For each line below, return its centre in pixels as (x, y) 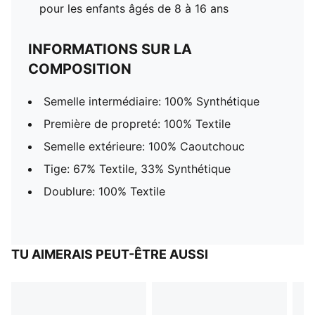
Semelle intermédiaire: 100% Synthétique (152, 101)
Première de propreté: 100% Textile (137, 124)
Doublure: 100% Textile (104, 191)
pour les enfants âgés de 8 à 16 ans (134, 8)
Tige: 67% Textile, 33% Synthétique (137, 169)
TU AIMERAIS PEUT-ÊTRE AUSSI (110, 254)
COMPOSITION (80, 69)
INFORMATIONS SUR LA (110, 49)
